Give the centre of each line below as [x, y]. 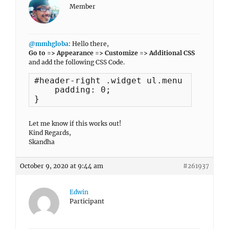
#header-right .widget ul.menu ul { [121, 81]
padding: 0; [73, 90]
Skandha [42, 142]
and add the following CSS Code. [77, 62]
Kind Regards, [50, 133]
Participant [87, 201]
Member [83, 6]
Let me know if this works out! [75, 123]
